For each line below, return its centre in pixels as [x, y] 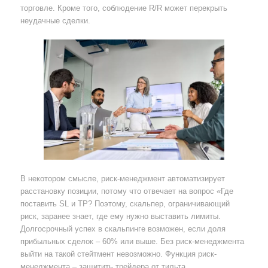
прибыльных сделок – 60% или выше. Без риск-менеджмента [132, 242]
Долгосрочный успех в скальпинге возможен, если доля [123, 229]
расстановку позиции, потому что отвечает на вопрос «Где [127, 191]
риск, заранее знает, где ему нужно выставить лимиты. [120, 217]
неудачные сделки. [55, 20]
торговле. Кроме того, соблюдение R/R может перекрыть [124, 8]
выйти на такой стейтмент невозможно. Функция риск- [118, 254]
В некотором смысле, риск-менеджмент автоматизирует [122, 179]
